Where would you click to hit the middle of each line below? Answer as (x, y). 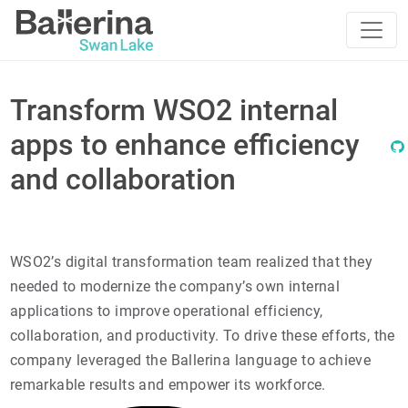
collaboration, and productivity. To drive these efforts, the (202, 336)
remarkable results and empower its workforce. (168, 385)
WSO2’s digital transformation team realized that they (191, 262)
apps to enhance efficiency (184, 145)
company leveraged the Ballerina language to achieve (190, 360)
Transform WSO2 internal (173, 110)
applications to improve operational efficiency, (166, 311)
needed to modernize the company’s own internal (175, 286)
